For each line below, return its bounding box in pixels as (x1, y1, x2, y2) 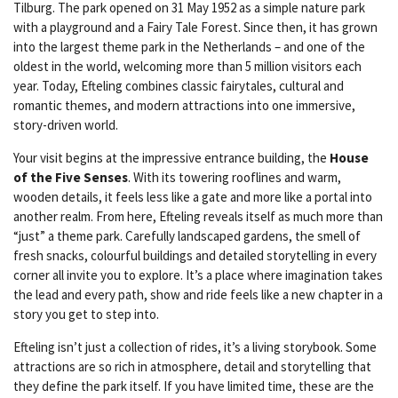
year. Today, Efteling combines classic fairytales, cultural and (13, 76, 344, 94)
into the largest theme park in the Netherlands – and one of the (13, 37, 365, 55)
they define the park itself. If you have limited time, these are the (13, 377, 374, 394)
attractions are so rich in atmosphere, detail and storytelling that (13, 357, 371, 375)
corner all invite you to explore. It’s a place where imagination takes (13, 266, 383, 283)
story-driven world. (13, 115, 118, 133)
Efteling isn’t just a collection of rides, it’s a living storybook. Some (13, 338, 377, 355)
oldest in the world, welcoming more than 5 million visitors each (13, 57, 362, 75)
